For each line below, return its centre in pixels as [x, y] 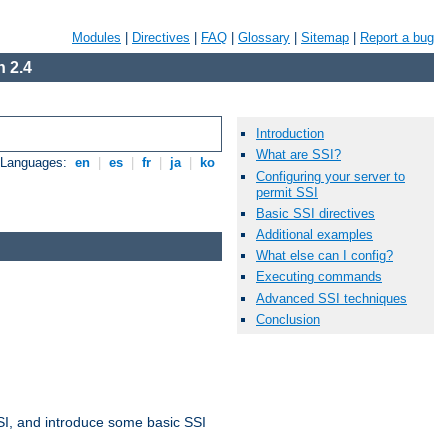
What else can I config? [324, 256]
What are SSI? [298, 155]
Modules [96, 37]
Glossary [264, 37]
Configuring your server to [330, 176]
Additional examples [314, 234]
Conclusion [288, 319]
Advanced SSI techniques [331, 298]
